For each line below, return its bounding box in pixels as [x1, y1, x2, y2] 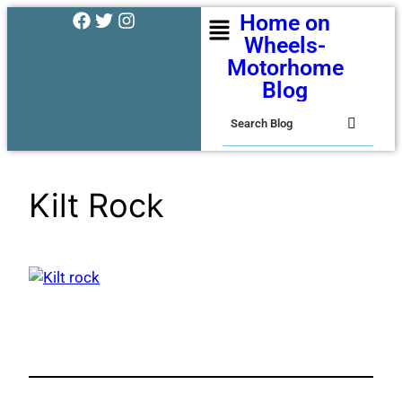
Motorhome [226, 55, 344, 81]
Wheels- [244, 32, 327, 58]
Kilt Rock [29, 186, 164, 225]
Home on [240, 10, 331, 36]
